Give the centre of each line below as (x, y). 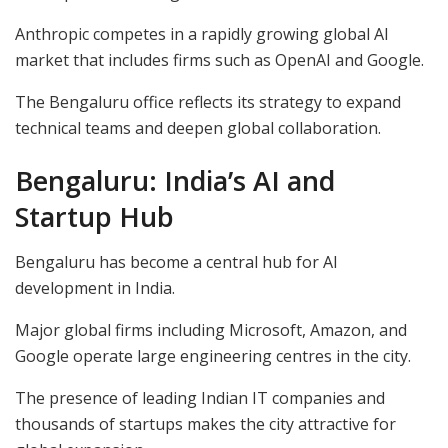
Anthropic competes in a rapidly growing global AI (202, 33)
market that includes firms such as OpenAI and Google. (219, 59)
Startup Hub (94, 217)
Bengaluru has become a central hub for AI (176, 261)
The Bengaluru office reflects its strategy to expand (208, 101)
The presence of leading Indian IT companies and (200, 397)
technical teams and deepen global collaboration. (198, 127)
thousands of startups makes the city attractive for (205, 423)
